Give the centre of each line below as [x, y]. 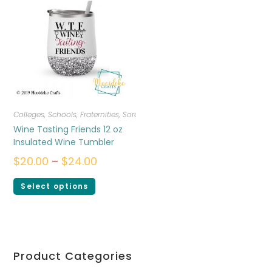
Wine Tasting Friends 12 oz [68, 129]
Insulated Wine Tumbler [64, 142]
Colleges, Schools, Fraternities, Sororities [85, 114]
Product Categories [73, 256]
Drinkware [177, 114]
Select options [55, 186]
